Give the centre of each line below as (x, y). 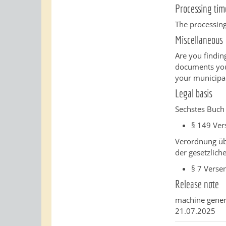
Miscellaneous (199, 40)
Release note (197, 184)
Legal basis (194, 93)
